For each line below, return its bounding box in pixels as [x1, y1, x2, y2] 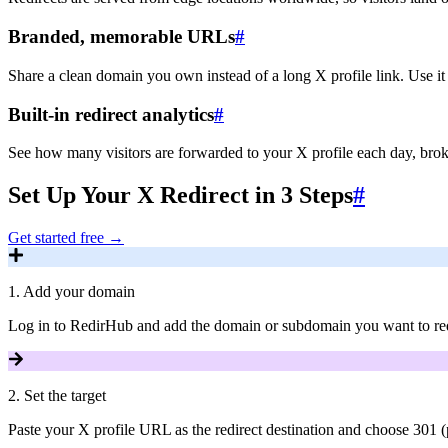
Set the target [24, 387, 106, 405]
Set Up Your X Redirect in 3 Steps [8, 182, 353, 209]
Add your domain [23, 283, 135, 301]
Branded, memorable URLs [8, 26, 235, 48]
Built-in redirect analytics [8, 103, 214, 125]
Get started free [8, 229, 104, 247]
